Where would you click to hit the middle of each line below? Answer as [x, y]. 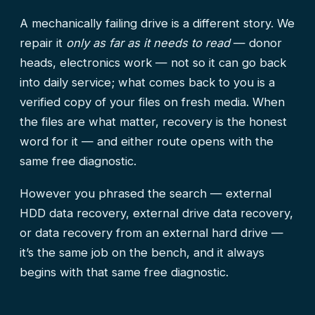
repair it [43, 43]
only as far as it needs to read [148, 43]
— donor [256, 43]
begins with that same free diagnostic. [124, 272]
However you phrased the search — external [146, 193]
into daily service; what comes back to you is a [147, 82]
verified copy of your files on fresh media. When [152, 102]
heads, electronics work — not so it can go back [153, 63]
